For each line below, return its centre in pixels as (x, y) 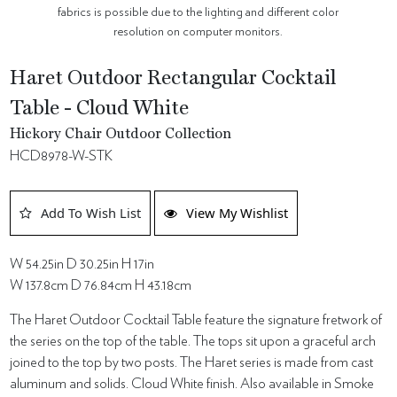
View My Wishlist (237, 213)
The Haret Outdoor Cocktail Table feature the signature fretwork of (196, 320)
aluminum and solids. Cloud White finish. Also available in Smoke (192, 384)
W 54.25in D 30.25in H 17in (82, 265)
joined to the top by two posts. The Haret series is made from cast (192, 363)
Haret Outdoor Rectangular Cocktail (173, 79)
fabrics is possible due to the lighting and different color (198, 12)
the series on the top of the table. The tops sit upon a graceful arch (193, 342)
